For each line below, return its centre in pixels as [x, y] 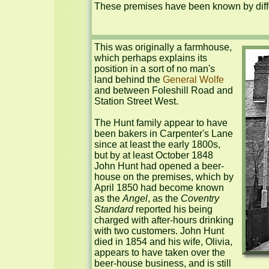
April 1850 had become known [159, 188]
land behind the [128, 80]
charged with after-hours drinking [164, 220]
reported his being [173, 209]
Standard [114, 209]
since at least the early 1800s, [157, 144]
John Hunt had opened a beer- [159, 166]
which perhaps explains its [151, 58]
